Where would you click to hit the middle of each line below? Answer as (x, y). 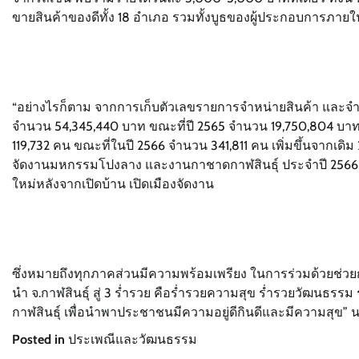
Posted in (40, 339)
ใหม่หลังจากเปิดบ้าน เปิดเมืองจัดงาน (113, 184)
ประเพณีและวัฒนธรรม (133, 339)
